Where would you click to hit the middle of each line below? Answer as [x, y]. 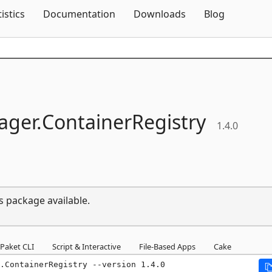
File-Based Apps [167, 246]
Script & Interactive [87, 246]
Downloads [160, 14]
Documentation [79, 14]
